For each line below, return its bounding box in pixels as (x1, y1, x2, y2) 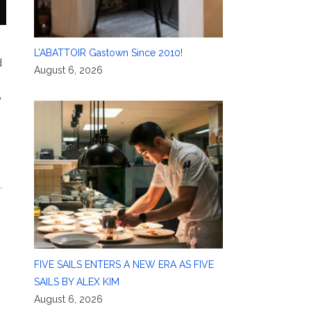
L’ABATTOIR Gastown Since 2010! (33, 47, 183, 59)
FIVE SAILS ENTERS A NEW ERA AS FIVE (33, 258, 214, 270)
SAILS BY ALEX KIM (33, 276, 119, 287)
